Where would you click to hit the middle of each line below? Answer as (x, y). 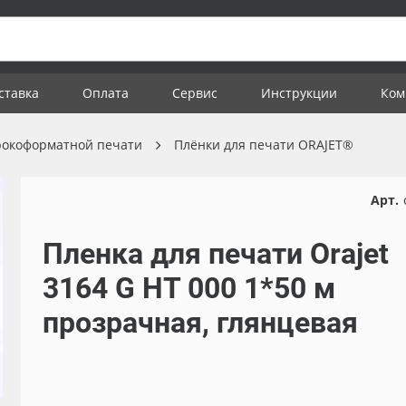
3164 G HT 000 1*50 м (188, 288)
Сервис (195, 93)
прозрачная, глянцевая (200, 323)
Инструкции (299, 93)
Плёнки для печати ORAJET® (264, 145)
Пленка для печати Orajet (215, 254)
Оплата (106, 93)
